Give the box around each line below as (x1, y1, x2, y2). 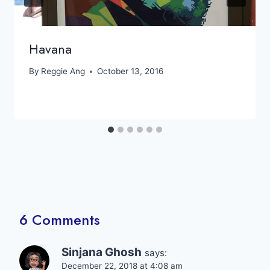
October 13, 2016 (97, 66, 164, 77)
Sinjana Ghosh (61, 245, 142, 260)
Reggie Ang (41, 66, 86, 77)
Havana (29, 39, 72, 58)
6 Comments (19, 209, 100, 231)
